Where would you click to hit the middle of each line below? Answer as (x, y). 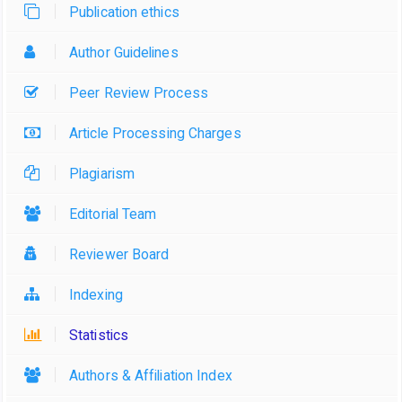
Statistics (99, 335)
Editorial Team (113, 214)
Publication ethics (124, 12)
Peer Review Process (139, 92)
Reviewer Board (119, 254)
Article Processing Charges (155, 133)
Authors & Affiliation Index (151, 375)
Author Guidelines (124, 52)
